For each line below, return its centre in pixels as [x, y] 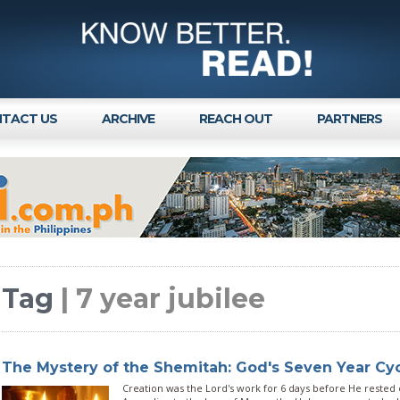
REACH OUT [236, 119]
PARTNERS [350, 119]
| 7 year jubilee [163, 299]
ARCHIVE [128, 119]
